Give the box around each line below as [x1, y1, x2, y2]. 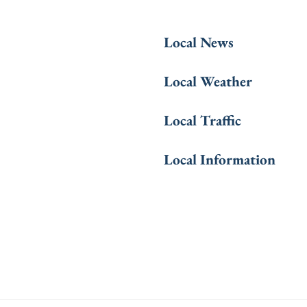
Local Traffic [164, 110, 241, 130]
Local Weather [164, 71, 252, 90]
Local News [164, 32, 234, 51]
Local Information [164, 149, 275, 169]
